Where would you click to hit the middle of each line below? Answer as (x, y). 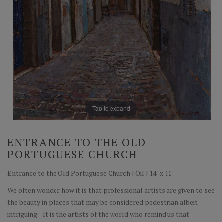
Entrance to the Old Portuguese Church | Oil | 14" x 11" (91, 173)
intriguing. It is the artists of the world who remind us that (98, 214)
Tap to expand (111, 108)
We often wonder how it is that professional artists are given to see (111, 190)
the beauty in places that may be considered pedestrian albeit (103, 202)
